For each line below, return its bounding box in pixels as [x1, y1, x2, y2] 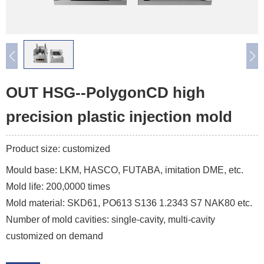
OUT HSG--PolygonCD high [6, 84, 205, 102]
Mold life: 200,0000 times [6, 181, 110, 192]
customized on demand [6, 231, 103, 242]
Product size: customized [6, 144, 110, 154]
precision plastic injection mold [6, 108, 232, 126]
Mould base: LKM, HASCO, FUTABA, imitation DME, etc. [6, 165, 243, 176]
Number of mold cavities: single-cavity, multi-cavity [6, 214, 215, 225]
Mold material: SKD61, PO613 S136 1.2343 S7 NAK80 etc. [6, 198, 252, 209]
